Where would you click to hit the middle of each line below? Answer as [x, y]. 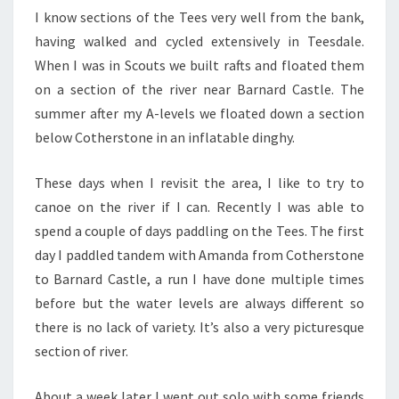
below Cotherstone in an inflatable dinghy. [165, 138]
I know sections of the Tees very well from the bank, [199, 17]
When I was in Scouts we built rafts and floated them [199, 65]
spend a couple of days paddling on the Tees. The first [199, 231]
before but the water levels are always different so [199, 303]
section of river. [81, 351]
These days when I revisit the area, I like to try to [199, 183]
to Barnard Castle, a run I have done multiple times [199, 279]
